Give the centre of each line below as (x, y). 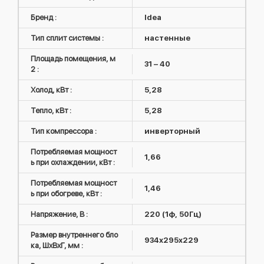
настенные (167, 38)
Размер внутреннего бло (74, 235)
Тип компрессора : (64, 131)
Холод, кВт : (51, 90)
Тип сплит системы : (67, 38)
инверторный (172, 131)
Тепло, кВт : (51, 110)
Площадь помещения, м (73, 58)
